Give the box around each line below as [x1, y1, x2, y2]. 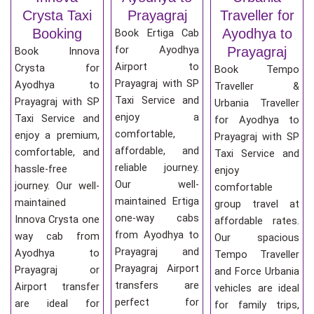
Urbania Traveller [214, 96, 300, 109]
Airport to [114, 60, 200, 73]
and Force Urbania [214, 264, 300, 278]
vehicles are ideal [214, 281, 300, 294]
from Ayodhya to [114, 228, 200, 241]
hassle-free [15, 162, 67, 175]
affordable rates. [214, 214, 300, 227]
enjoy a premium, [15, 128, 100, 142]
